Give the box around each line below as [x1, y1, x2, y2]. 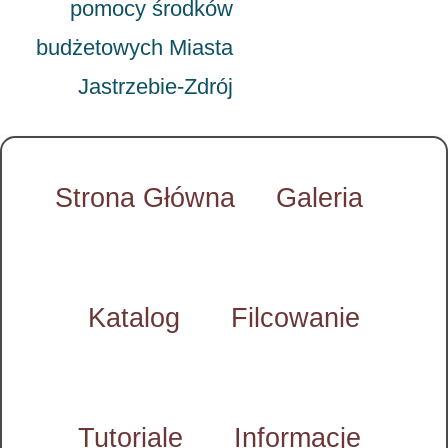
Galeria [275, 182, 363, 213]
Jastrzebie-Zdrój [78, 73, 234, 99]
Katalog [88, 302, 180, 333]
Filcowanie [231, 302, 360, 333]
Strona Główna [54, 182, 235, 213]
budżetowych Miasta [36, 34, 234, 60]
